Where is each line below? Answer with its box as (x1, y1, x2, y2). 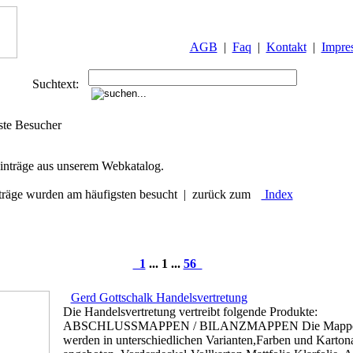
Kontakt (266, 40, 307, 54)
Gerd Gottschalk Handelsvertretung (70, 291, 247, 304)
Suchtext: (32, 77, 88, 91)
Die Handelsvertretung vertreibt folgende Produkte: (62, 305, 318, 318)
